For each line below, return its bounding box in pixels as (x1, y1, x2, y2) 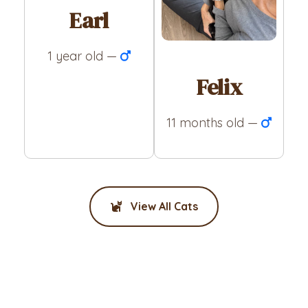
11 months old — (166, 114, 261, 131)
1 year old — (47, 47, 120, 64)
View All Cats (128, 199, 198, 213)
